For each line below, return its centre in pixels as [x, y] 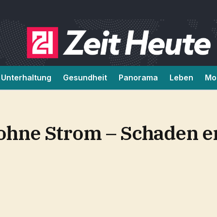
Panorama [138, 77]
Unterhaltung [26, 77]
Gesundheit [85, 77]
